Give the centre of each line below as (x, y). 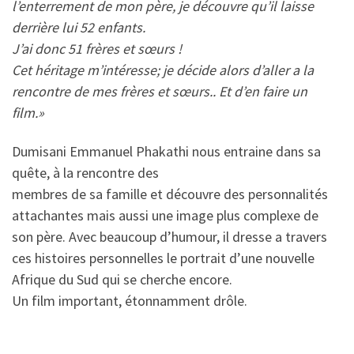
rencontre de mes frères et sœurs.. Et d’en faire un (160, 91)
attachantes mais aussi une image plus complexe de (165, 215)
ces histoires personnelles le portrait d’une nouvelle (163, 258)
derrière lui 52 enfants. (79, 27)
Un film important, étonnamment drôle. (130, 301)
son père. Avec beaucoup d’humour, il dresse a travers (169, 237)
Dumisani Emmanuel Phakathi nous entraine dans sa (166, 151)
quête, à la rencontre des (85, 173)
